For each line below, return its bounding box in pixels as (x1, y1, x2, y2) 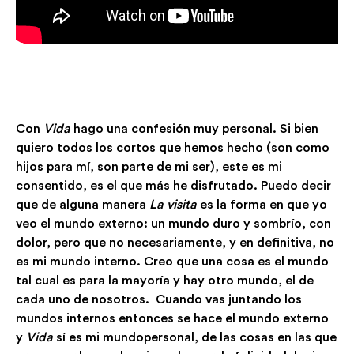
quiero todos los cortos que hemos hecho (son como (16, 141, 330, 154)
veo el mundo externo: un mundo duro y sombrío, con (16, 217, 331, 230)
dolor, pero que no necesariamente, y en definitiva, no (16, 235, 334, 249)
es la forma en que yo (197, 198, 327, 211)
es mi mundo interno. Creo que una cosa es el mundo (16, 254, 329, 268)
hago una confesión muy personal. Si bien (70, 122, 318, 135)
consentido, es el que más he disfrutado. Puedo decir (16, 179, 331, 192)
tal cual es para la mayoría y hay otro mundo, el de (16, 273, 314, 287)
